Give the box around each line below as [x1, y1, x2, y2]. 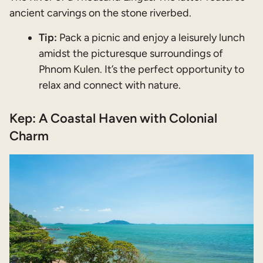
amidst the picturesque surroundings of [39, 46, 223, 60]
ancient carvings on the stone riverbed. [9, 6, 191, 19]
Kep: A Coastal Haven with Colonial [9, 110, 217, 126]
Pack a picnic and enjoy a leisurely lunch [57, 31, 245, 44]
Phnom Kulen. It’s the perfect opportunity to [39, 62, 244, 76]
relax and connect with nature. [39, 78, 181, 92]
